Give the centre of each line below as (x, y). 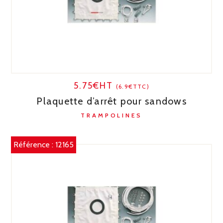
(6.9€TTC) (133, 86)
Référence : (35, 144)
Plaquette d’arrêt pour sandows (111, 101)
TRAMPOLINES (111, 115)
